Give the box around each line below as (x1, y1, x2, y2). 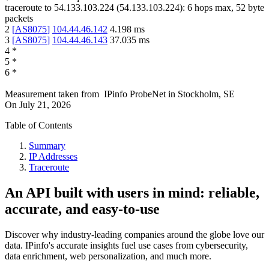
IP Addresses (29, 151, 77, 162)
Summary (29, 141, 65, 151)
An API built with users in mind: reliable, (5, 185, 259, 201)
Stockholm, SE (178, 89, 235, 100)
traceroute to (5, 2, 52, 13)
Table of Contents (5, 120, 72, 131)
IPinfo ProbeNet (104, 89, 168, 100)
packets (5, 13, 33, 24)
